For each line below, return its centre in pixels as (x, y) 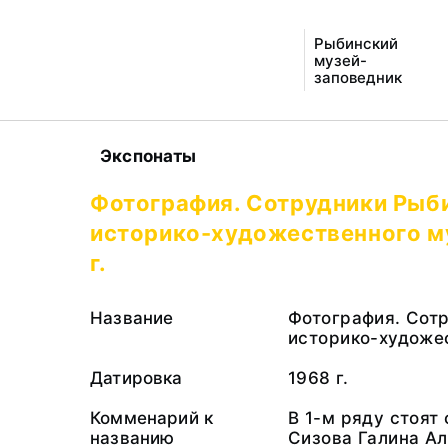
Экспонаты (148, 156)
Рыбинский (355, 43)
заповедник (357, 77)
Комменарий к (152, 418)
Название (132, 318)
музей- (340, 60)
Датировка (136, 378)
